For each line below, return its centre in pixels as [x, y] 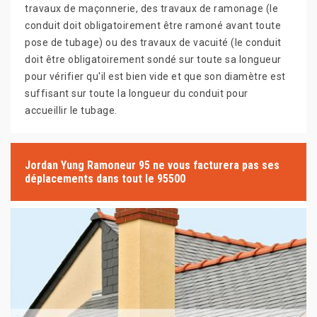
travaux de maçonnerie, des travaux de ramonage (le [151, 8]
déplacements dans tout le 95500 [105, 179]
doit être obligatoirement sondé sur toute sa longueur [153, 59]
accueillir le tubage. [71, 110]
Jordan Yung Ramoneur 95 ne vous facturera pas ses [152, 165]
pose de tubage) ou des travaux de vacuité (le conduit [153, 42]
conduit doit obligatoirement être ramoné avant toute [153, 25]
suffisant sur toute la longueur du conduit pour [137, 93]
